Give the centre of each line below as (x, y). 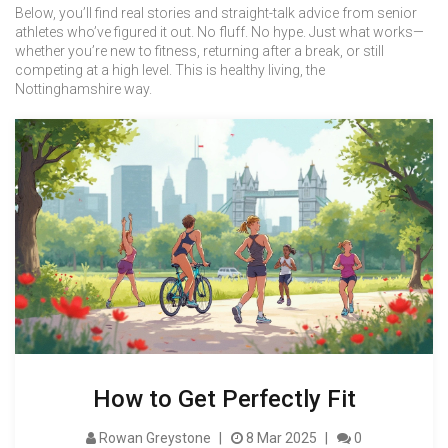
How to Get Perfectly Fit (224, 399)
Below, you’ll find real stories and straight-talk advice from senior (216, 13)
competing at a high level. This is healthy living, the (170, 70)
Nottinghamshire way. (83, 89)
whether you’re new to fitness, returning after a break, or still (199, 51)
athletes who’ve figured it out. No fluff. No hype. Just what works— (219, 32)
